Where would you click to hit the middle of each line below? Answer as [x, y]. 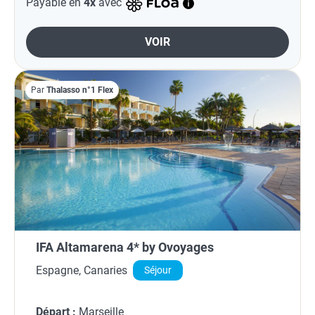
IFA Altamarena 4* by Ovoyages [125, 247]
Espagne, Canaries [82, 270]
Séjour [158, 271]
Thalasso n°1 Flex [80, 90]
